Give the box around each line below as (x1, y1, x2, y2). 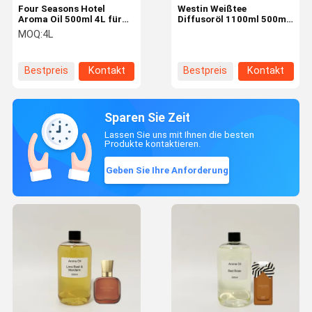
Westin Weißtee (177, 3, 247, 15)
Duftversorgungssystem (18, 24, 127, 36)
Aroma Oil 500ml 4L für (18, 14, 123, 25)
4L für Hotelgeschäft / (177, 24, 277, 36)
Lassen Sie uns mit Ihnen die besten (104, 130, 255, 141)
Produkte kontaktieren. (104, 139, 201, 150)
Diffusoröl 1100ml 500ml (177, 14, 289, 25)
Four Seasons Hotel (18, 3, 106, 15)
